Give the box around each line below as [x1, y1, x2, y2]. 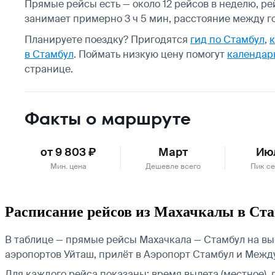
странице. [25, 62, 73, 76]
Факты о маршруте [25, 106, 191, 131]
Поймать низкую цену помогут [79, 47, 227, 61]
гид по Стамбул [190, 33, 265, 46]
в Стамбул [25, 47, 74, 61]
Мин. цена [50, 161, 87, 171]
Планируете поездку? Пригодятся [25, 33, 190, 46]
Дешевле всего [145, 161, 201, 171]
